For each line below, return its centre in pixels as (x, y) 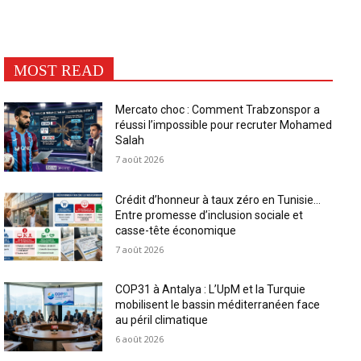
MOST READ (59, 71)
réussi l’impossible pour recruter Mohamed (224, 125)
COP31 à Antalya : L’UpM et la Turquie (211, 290)
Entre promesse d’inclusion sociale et (210, 215)
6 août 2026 (140, 339)
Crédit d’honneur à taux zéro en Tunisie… (218, 199)
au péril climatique (162, 320)
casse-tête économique (176, 230)
